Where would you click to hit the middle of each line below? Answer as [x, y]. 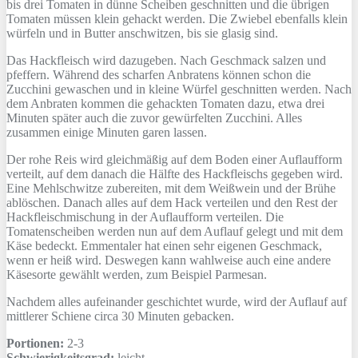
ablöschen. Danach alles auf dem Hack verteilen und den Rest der [172, 202]
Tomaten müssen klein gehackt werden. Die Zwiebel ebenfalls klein [177, 18]
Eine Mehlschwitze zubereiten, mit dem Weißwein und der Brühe [171, 188]
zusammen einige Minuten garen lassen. [107, 132]
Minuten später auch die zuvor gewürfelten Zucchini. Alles [154, 117]
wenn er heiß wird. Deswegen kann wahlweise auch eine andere [169, 260]
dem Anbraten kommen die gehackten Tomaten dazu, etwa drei [165, 103]
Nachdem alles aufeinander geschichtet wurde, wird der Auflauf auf [177, 301]
